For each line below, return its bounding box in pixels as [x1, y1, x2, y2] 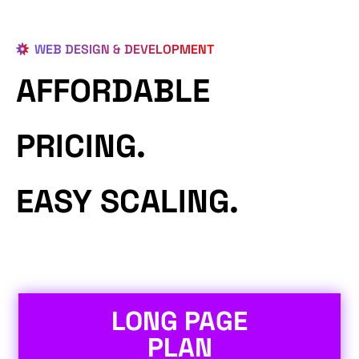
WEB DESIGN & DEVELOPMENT [34, 40, 214, 58]
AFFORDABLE [16, 70, 210, 111]
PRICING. [16, 125, 146, 167]
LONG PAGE [111, 304, 248, 338]
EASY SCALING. [16, 180, 239, 222]
